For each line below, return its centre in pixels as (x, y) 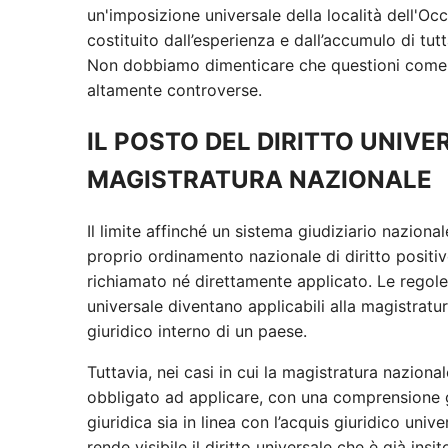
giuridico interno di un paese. (197, 330)
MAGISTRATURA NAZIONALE (259, 179)
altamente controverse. (174, 89)
